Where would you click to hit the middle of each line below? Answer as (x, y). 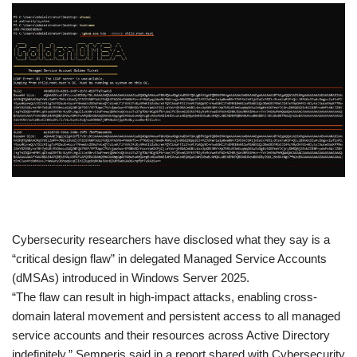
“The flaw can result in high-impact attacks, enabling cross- (165, 297)
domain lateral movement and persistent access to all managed (176, 316)
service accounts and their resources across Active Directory (171, 335)
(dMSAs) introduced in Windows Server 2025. (131, 278)
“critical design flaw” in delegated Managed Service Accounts (169, 259)
